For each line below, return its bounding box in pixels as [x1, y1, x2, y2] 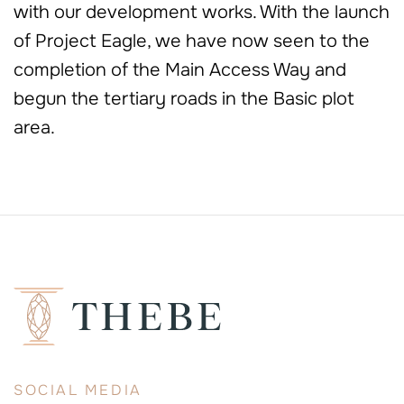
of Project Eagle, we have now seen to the [14, 30, 370, 53]
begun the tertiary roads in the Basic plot [14, 87, 354, 111]
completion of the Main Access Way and [14, 59, 346, 82]
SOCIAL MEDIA [14, 381, 142, 400]
